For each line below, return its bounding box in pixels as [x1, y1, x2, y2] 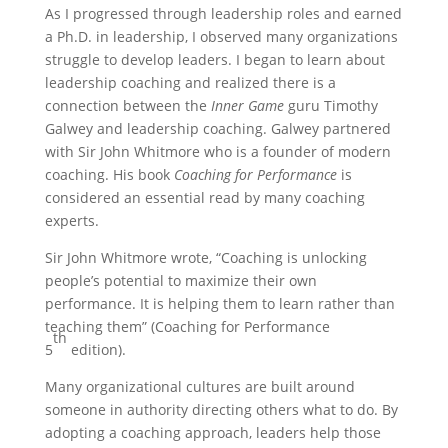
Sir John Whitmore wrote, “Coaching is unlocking [44, 247, 367, 267]
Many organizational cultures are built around [44, 376, 355, 396]
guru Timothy [283, 95, 378, 115]
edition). [66, 339, 126, 359]
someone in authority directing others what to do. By [44, 399, 398, 419]
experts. [44, 210, 99, 230]
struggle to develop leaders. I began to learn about [44, 49, 385, 69]
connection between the [44, 95, 211, 115]
